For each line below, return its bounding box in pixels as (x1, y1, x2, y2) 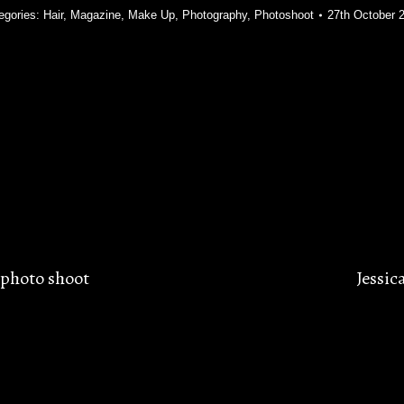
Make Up (128, 8, 175, 22)
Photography (182, 8, 247, 22)
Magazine (70, 8, 121, 22)
